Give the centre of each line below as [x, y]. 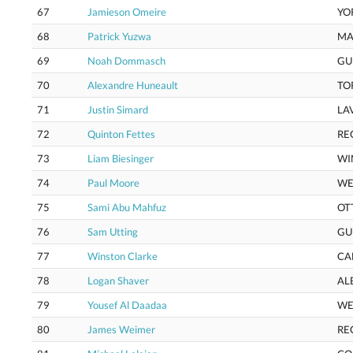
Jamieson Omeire [127, 12]
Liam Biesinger [121, 158]
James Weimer [121, 329]
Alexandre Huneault [133, 85]
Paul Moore [113, 183]
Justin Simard [118, 110]
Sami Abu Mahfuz [127, 207]
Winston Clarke [123, 256]
